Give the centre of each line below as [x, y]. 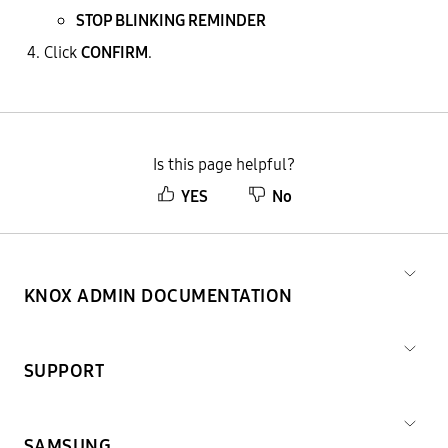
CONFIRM [114, 51]
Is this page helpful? [224, 163]
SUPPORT [64, 370]
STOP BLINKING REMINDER [171, 19]
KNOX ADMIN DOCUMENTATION [158, 295]
